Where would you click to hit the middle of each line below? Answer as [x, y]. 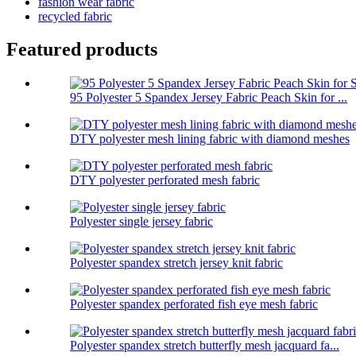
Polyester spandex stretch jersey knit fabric [176, 263]
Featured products [82, 50]
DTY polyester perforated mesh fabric [165, 180]
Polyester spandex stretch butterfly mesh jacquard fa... [205, 346]
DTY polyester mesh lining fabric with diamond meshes [210, 139]
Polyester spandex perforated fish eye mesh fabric [194, 304]
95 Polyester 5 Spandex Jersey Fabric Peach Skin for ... [209, 98]
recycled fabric [75, 16]
